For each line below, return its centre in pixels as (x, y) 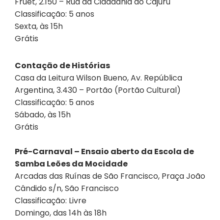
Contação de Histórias (62, 65)
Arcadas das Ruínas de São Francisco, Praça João (110, 176)
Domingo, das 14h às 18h (61, 213)
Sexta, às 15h (39, 26)
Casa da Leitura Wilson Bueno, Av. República (98, 78)
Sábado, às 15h (43, 114)
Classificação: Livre (51, 200)
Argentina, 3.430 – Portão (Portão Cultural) (98, 90)
